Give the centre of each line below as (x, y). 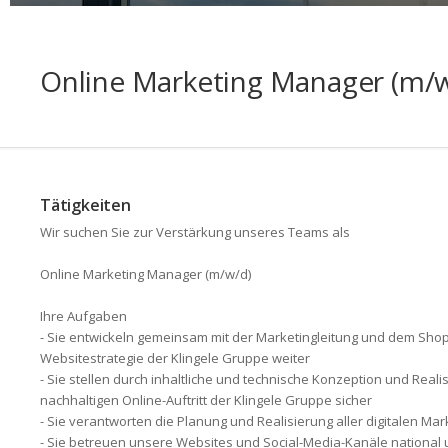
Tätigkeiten (85, 205)
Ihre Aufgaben (83, 316)
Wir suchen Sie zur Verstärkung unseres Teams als (195, 232)
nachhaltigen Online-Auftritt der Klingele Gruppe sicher (206, 400)
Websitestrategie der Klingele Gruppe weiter (175, 358)
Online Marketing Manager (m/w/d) (145, 274)
